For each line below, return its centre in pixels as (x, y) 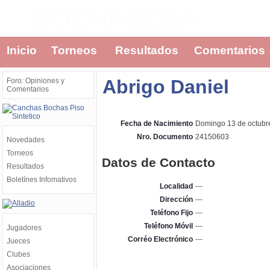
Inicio (22, 50)
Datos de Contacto (159, 163)
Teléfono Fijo (171, 213)
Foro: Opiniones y (36, 81)
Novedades (26, 140)
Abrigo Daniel (166, 87)
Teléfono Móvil (168, 226)
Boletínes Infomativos (42, 180)
